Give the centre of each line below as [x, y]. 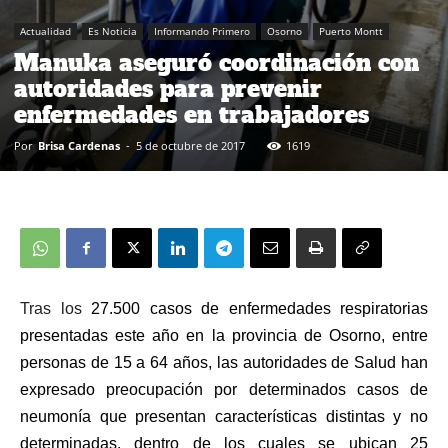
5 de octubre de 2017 [190, 146]
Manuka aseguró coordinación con [216, 63]
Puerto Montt [351, 31]
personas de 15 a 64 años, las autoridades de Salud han [224, 363]
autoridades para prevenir [168, 89]
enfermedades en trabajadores [191, 115]
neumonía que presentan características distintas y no [224, 417]
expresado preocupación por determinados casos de [224, 390]
